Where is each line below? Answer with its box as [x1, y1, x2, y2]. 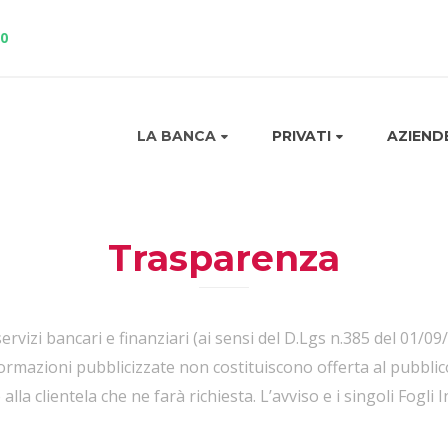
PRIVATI [272, 127, 331, 146]
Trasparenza [108, 236, 340, 281]
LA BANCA [137, 127, 216, 146]
